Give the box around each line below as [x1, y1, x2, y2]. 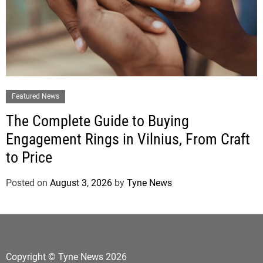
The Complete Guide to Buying [6, 112, 189, 130]
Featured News [12, 92, 59, 101]
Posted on [6, 177, 50, 189]
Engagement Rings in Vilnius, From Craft [6, 130, 250, 149]
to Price [6, 149, 52, 167]
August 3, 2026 [50, 177, 112, 189]
